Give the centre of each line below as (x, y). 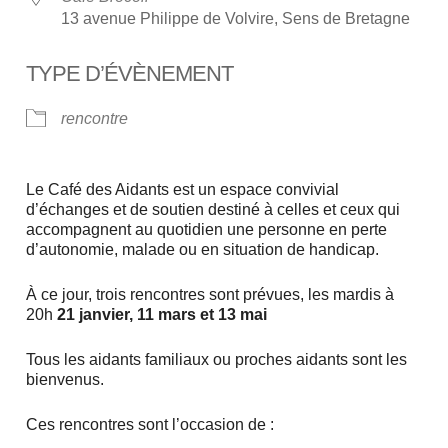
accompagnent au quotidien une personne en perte (207, 229)
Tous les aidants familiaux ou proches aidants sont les (217, 359)
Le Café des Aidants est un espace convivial (183, 189)
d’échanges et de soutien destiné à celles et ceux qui (213, 209)
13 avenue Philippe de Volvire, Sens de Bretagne (236, 18)
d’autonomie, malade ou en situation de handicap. (203, 249)
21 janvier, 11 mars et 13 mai (162, 314)
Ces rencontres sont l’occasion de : (150, 424)
